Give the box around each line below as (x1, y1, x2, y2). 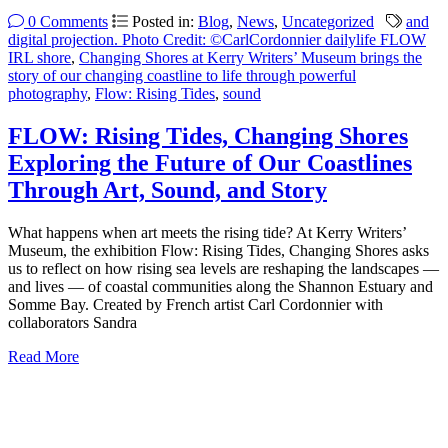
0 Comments (24, 12, 108, 30)
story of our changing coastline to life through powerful (8, 66, 356, 84)
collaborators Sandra (8, 313, 137, 331)
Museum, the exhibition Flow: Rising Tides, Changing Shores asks (8, 241, 429, 259)
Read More (8, 347, 79, 365)
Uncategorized (282, 12, 374, 30)
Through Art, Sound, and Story (8, 176, 327, 203)
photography (8, 84, 87, 102)
